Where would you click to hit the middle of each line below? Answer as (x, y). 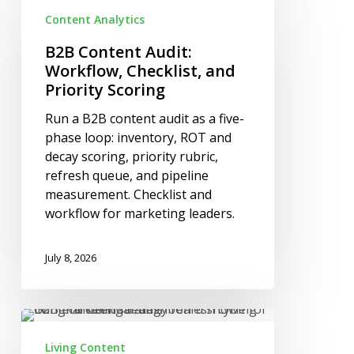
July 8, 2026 (70, 257)
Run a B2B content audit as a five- (144, 119)
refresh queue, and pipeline (126, 176)
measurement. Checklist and (128, 195)
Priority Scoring (105, 90)
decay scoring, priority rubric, (131, 157)
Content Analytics (94, 20)
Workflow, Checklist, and (140, 71)
